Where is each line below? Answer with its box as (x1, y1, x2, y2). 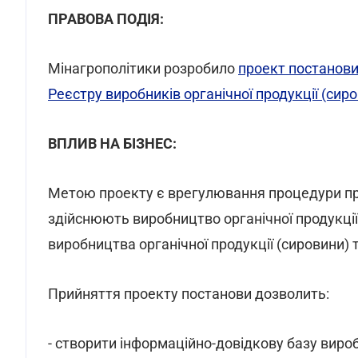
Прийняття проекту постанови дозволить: (48, 285, 329, 302)
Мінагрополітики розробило (48, 60, 238, 77)
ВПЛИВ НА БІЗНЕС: (48, 135, 177, 152)
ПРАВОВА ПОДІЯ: (48, 10, 164, 27)
